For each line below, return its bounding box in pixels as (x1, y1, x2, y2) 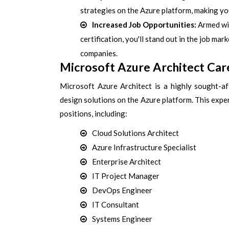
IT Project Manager (92, 171, 159, 180)
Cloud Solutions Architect (92, 128, 179, 138)
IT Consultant (92, 200, 139, 209)
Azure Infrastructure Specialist (92, 143, 196, 152)
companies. (80, 49, 118, 58)
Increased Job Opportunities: (92, 20, 198, 29)
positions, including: (60, 109, 127, 118)
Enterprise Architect (92, 157, 161, 166)
